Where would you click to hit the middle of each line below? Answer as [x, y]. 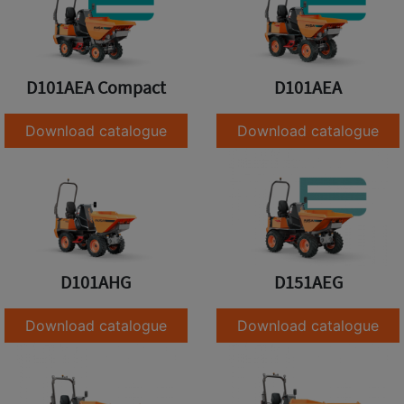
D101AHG [96, 283]
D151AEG [308, 283]
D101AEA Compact [96, 87]
